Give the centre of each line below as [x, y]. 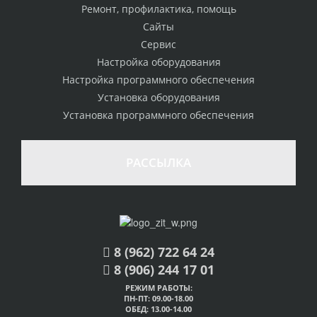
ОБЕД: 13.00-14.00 [158, 309]
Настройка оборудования [158, 62]
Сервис [158, 44]
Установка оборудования [158, 97]
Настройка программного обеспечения [158, 79]
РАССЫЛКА [158, 162]
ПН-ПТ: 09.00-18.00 [158, 299]
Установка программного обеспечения [158, 115]
